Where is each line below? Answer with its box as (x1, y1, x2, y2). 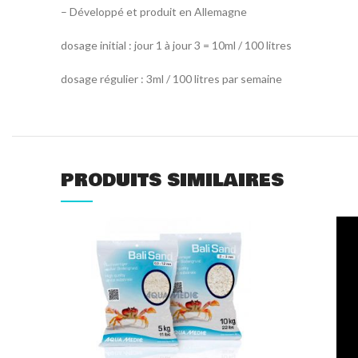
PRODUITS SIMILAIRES (61, 166, 284, 193)
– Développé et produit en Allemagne (61, 4, 247, 18)
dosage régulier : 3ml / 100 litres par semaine (61, 71, 282, 86)
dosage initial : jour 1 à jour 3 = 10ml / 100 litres (61, 38, 292, 52)
